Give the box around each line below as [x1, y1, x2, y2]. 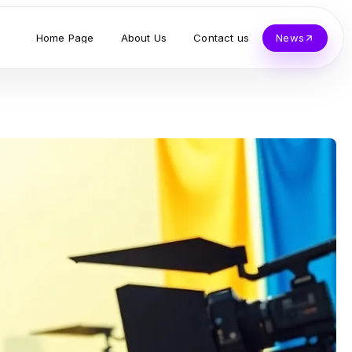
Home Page [35, 31, 94, 44]
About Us [120, 31, 167, 44]
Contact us [193, 31, 250, 44]
